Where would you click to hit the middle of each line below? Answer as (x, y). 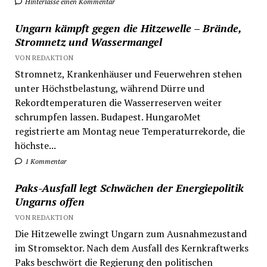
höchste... (35, 145)
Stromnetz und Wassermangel (88, 41)
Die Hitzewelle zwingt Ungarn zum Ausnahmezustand (131, 233)
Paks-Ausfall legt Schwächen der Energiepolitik (129, 187)
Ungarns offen (49, 201)
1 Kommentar (45, 161)
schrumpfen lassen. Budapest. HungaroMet (108, 117)
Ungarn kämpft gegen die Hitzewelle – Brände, (128, 28)
